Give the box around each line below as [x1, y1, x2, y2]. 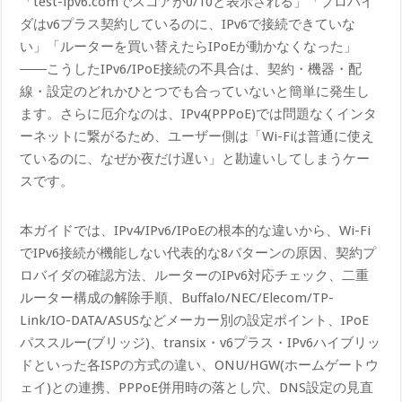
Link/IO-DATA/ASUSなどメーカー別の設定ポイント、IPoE [20, 311, 370, 328]
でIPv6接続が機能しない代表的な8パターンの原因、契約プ [20, 244, 377, 261]
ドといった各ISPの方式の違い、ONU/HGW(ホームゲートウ [20, 356, 380, 373]
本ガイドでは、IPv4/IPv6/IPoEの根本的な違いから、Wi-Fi [20, 222, 371, 239]
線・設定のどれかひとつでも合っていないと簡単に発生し [20, 83, 371, 100]
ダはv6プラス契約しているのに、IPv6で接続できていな [20, 15, 356, 32]
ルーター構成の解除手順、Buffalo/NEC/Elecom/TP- [20, 289, 335, 306]
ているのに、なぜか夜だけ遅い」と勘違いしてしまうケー [20, 150, 371, 167]
